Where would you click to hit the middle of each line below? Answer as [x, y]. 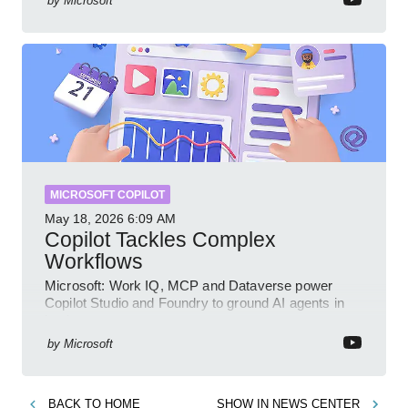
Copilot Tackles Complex [160, 240]
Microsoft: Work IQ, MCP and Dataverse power [189, 286]
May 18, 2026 [84, 219]
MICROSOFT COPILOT [107, 195]
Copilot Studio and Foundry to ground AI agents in [194, 303]
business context [97, 321]
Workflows [94, 262]
